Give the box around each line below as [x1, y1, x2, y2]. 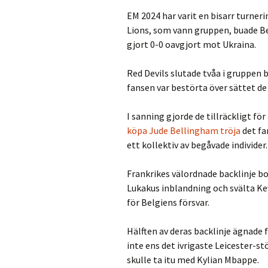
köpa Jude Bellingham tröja [127, 124, 240, 136]
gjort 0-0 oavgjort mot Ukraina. [127, 38, 256, 50]
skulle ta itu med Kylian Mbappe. [127, 254, 259, 266]
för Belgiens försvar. [127, 196, 209, 208]
